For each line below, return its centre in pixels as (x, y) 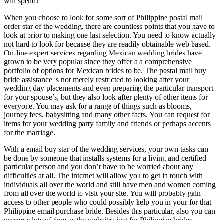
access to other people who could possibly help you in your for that (108, 202)
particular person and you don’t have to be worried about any (98, 166)
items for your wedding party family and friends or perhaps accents (107, 123)
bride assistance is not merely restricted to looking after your (96, 79)
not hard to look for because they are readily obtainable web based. (107, 44)
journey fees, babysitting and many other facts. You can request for (107, 114)
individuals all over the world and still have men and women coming (110, 184)
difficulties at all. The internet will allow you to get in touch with (103, 175)
